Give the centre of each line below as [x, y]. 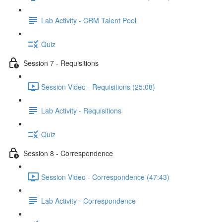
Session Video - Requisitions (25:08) [98, 86]
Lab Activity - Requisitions [81, 110]
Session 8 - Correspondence [68, 153]
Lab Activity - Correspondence [88, 200]
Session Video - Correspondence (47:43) [105, 177]
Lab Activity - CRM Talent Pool [89, 20]
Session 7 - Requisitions [61, 63]
